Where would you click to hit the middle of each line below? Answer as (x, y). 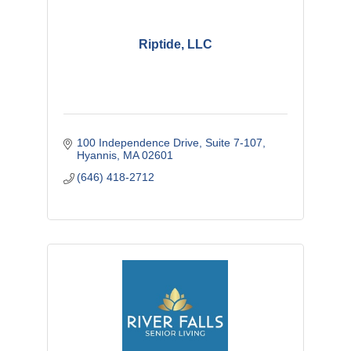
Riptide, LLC (175, 44)
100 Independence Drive (138, 142)
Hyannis (97, 155)
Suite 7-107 (234, 142)
